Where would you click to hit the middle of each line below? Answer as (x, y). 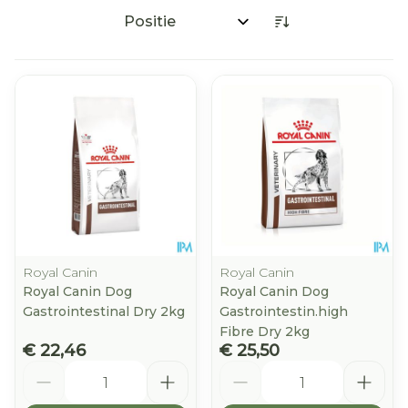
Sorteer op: (156, 29)
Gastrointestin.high (284, 311)
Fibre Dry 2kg (265, 331)
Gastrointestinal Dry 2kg (104, 311)
